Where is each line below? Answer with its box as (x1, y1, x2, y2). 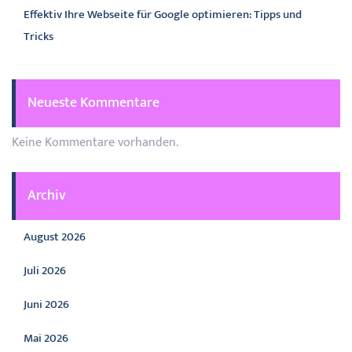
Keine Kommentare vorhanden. (12, 132, 178, 153)
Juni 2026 (24, 295, 69, 314)
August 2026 (24, 227, 86, 247)
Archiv (27, 184, 66, 207)
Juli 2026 (24, 261, 66, 280)
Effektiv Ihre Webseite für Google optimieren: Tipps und (24, 5, 302, 24)
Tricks (24, 27, 53, 46)
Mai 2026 (24, 328, 68, 348)
